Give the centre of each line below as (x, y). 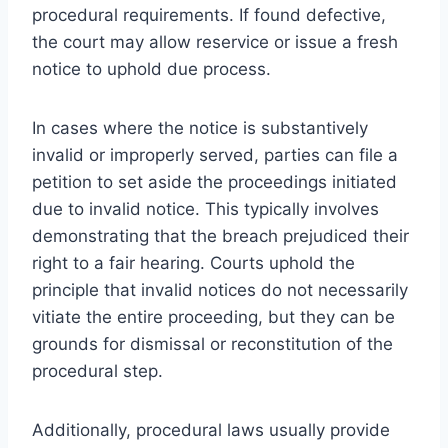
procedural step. (97, 370)
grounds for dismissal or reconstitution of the (212, 343)
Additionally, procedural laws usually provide (211, 429)
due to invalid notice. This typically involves (205, 208)
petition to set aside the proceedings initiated (214, 181)
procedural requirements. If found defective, (209, 14)
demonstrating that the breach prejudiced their (220, 235)
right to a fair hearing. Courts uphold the (193, 262)
